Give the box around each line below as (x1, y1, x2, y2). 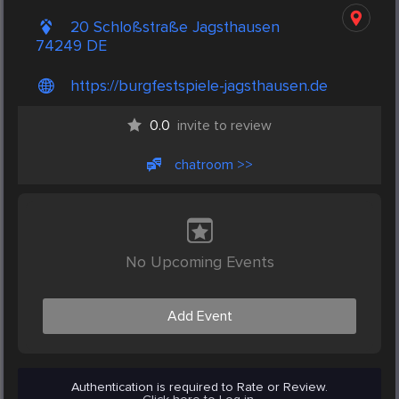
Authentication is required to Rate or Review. (71, 379, 328, 395)
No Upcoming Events (125, 252, 274, 273)
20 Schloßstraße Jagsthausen (70, 18, 280, 37)
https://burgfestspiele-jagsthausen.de (70, 77, 328, 96)
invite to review (177, 117, 272, 135)
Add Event (167, 307, 232, 326)
